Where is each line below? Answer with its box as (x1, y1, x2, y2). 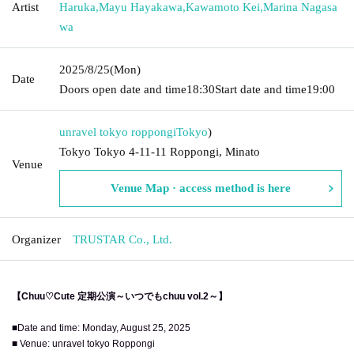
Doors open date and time (59, 82, 186, 96)
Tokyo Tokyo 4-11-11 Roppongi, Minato (59, 145, 260, 158)
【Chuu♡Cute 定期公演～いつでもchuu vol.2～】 (12, 290, 228, 302)
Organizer (12, 232, 61, 246)
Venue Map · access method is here (111, 181, 291, 194)
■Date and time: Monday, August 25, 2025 (12, 322, 190, 333)
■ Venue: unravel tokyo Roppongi (12, 337, 155, 349)
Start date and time (215, 82, 307, 96)
